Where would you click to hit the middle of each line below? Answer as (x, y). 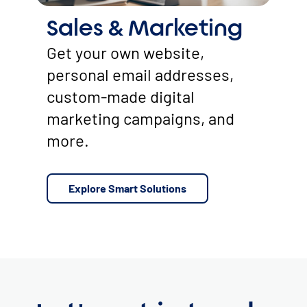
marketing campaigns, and (140, 118)
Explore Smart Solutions (127, 188)
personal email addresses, (140, 74)
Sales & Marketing (145, 29)
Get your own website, (125, 52)
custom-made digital (121, 96)
